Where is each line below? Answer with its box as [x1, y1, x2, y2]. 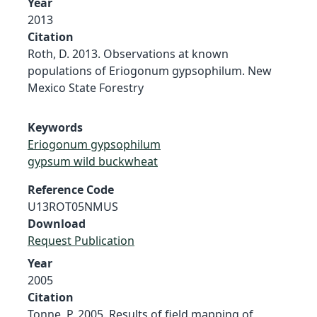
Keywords [28, 119, 83, 135]
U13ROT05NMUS [28, 198, 118, 214]
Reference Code [28, 181, 114, 197]
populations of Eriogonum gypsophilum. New [28, 62, 272, 79]
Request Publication [28, 232, 134, 248]
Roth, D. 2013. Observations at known [28, 45, 229, 62]
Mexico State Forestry [28, 79, 144, 96]
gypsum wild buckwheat [28, 153, 158, 169]
